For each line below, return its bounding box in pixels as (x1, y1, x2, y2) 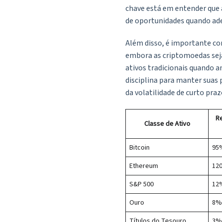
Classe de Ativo (144, 119, 190, 129)
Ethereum (129, 161, 158, 171)
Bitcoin (129, 143, 150, 153)
